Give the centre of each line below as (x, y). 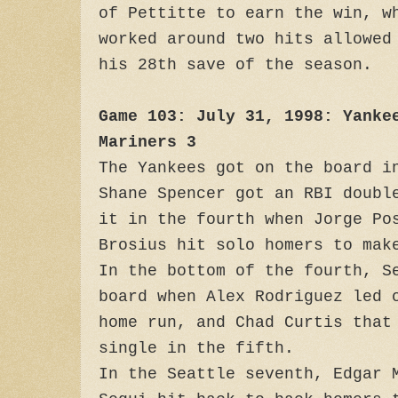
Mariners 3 (147, 142)
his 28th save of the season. (235, 65)
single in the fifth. (196, 348)
